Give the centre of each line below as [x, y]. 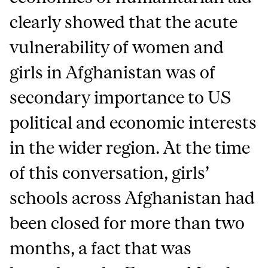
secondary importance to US [121, 98]
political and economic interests [133, 123]
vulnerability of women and [117, 47]
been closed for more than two [127, 223]
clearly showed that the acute [124, 22]
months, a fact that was [101, 248]
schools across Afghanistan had [133, 198]
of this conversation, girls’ [110, 173]
